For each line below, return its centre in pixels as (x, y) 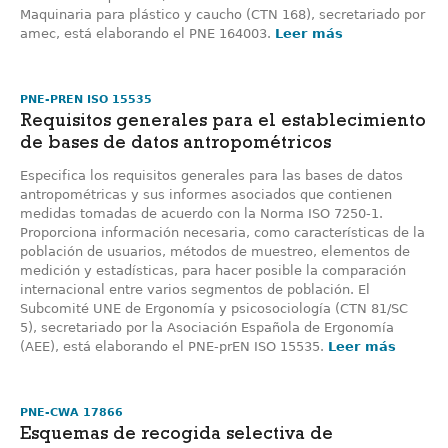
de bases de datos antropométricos (175, 145)
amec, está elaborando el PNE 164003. (147, 33)
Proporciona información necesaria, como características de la (222, 232)
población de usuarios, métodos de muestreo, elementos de (215, 251)
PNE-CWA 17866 (71, 412)
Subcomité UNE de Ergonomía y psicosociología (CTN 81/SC (214, 308)
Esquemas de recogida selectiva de (176, 436)
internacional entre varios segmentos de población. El (195, 289)
